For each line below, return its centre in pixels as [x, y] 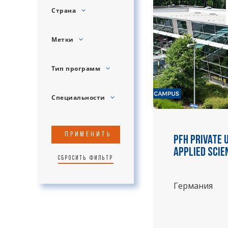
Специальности [79, 97]
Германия [193, 186]
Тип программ [77, 68]
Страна [65, 10]
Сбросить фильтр [85, 158]
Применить [88, 134]
